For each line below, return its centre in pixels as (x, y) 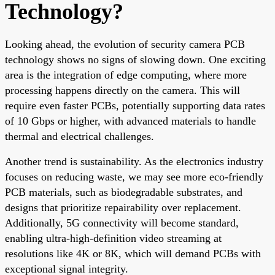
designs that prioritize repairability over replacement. (123, 207)
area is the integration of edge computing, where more (126, 75)
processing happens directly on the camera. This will (122, 90)
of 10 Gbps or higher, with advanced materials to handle (130, 121)
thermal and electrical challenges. (79, 136)
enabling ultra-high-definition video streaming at (113, 238)
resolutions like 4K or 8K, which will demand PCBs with (133, 253)
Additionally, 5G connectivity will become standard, (122, 223)
